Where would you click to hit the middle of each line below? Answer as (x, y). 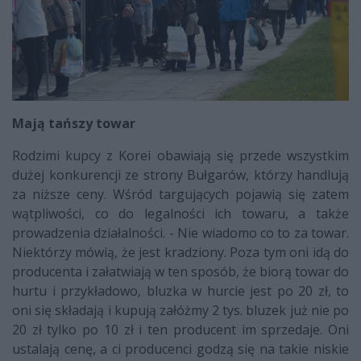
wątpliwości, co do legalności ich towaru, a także (180, 213)
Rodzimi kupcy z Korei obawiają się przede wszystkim (180, 155)
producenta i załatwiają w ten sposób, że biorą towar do (180, 271)
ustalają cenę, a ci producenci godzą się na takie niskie (180, 349)
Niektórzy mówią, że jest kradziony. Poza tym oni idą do (180, 252)
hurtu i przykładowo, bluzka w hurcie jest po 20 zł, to (180, 290)
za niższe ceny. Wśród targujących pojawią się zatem (180, 194)
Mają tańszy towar (74, 123)
